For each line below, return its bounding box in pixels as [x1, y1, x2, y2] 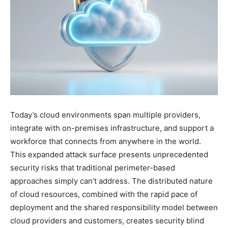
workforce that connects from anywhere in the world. [10, 136, 201, 146]
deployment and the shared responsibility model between [10, 202, 218, 212]
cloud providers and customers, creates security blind [10, 215, 204, 225]
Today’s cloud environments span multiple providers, [10, 109, 201, 120]
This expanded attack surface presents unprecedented [10, 149, 208, 159]
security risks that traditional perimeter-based [10, 162, 175, 173]
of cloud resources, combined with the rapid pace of [10, 189, 197, 199]
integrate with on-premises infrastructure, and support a [10, 123, 214, 133]
